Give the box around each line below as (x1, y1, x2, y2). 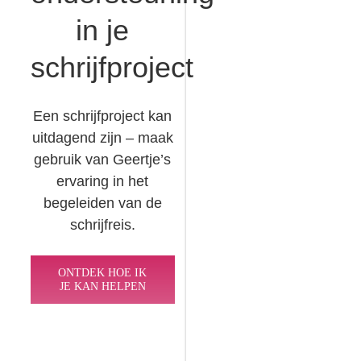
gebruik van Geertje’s (34, 151, 172, 168)
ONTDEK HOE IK (58, 266, 147, 279)
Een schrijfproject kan (33, 107, 172, 124)
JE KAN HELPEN (59, 280, 146, 293)
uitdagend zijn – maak (31, 129, 173, 146)
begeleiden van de (43, 194, 162, 211)
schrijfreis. (69, 216, 135, 233)
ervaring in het (56, 172, 149, 189)
